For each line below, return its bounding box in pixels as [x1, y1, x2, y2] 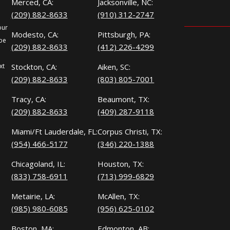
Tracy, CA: [11, 94, 46, 105]
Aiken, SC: [98, 62, 131, 72]
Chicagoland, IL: [11, 159, 65, 169]
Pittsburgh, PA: [98, 29, 151, 40]
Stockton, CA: [11, 62, 57, 72]
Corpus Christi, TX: [98, 126, 163, 137]
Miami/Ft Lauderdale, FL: [11, 126, 98, 137]
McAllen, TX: [98, 191, 140, 202]
